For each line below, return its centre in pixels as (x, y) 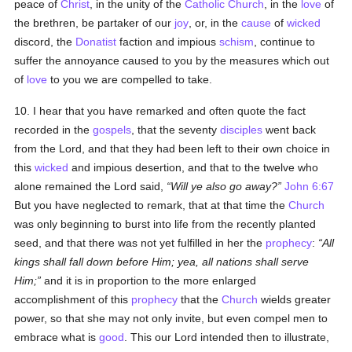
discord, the (45, 42)
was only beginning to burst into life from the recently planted (165, 224)
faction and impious (168, 42)
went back (290, 130)
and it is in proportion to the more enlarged (149, 280)
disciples (242, 130)
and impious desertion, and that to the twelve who (194, 167)
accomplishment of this (73, 299)
